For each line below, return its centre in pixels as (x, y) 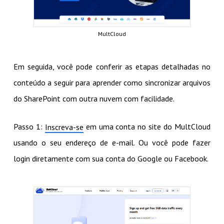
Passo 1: (29, 126)
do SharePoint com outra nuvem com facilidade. (94, 98)
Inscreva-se (64, 127)
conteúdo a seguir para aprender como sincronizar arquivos (112, 82)
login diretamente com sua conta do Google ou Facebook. (111, 158)
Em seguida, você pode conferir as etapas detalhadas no (112, 66)
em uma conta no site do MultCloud (147, 126)
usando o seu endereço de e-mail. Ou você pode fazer (112, 142)
